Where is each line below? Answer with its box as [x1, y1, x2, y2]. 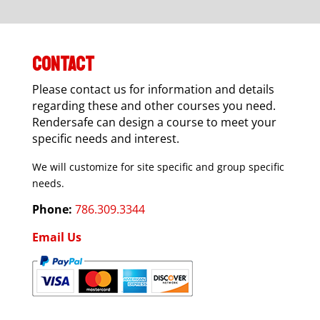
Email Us [31, 229, 81, 245]
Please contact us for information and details [31, 81, 274, 97]
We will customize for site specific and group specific [31, 159, 284, 174]
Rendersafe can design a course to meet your [31, 114, 276, 130]
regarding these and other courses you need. [31, 97, 276, 114]
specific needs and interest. [31, 130, 179, 146]
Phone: [31, 201, 72, 217]
